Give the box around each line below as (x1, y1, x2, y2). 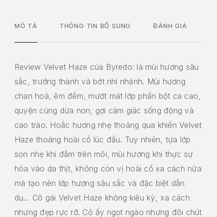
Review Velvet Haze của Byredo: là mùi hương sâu (15, 62, 199, 72)
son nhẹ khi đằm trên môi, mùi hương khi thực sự (15, 149, 193, 159)
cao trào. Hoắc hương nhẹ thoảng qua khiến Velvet (15, 120, 202, 130)
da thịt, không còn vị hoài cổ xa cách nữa (47, 163, 201, 173)
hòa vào (15, 163, 47, 173)
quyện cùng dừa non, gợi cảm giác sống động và (15, 105, 194, 115)
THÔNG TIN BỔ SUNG (59, 21, 131, 30)
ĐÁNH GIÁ (153, 21, 187, 30)
